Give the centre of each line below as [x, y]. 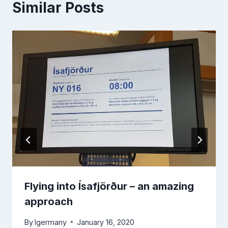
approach [49, 201]
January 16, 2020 [106, 222]
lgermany [51, 222]
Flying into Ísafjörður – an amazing [109, 186]
